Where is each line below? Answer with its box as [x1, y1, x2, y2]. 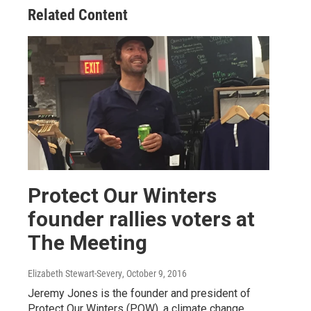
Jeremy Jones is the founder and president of [28, 287, 251, 301]
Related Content [28, 6, 128, 24]
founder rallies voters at [28, 207, 255, 232]
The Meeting [28, 230, 147, 255]
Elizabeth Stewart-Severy [28, 268, 122, 280]
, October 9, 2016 [122, 268, 187, 280]
